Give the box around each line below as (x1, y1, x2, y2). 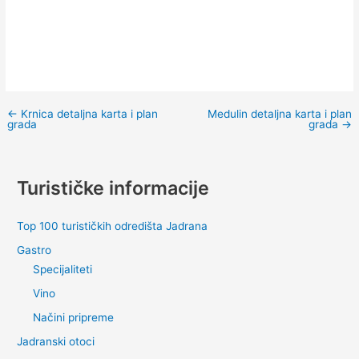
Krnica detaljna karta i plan (18, 107, 159, 121)
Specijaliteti (33, 262, 93, 276)
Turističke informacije (17, 175, 210, 200)
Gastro (17, 244, 52, 257)
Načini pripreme (33, 311, 115, 325)
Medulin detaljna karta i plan (207, 107, 352, 121)
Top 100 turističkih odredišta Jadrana (17, 220, 208, 233)
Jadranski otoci (17, 335, 95, 349)
